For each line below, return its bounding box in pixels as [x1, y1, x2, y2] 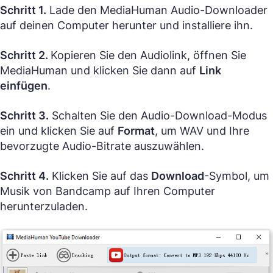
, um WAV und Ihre [155, 124, 249, 138]
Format [118, 124, 155, 138]
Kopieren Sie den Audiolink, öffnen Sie [51, 49, 246, 62]
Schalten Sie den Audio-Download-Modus [49, 109, 267, 122]
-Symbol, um [204, 169, 269, 183]
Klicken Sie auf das [49, 169, 151, 183]
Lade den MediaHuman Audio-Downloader [46, 4, 268, 17]
